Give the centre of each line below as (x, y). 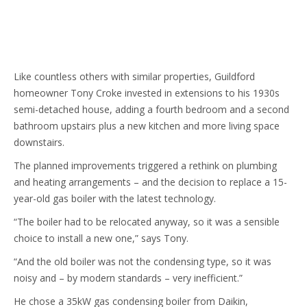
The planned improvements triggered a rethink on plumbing (145, 165)
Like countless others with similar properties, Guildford (134, 76)
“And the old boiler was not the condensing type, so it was (143, 261)
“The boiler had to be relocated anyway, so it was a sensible (147, 222)
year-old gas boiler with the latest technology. (115, 198)
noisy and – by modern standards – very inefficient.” (128, 278)
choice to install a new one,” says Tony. (101, 238)
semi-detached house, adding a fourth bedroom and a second (151, 109)
